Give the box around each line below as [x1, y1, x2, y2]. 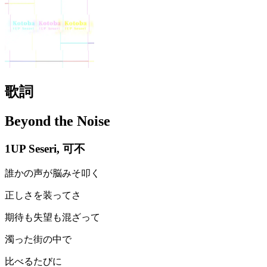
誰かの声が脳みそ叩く [5, 168, 100, 179]
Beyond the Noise [5, 113, 110, 129]
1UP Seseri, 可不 [5, 142, 85, 155]
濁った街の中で [5, 234, 72, 245]
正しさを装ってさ [5, 190, 81, 201]
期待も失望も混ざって [5, 212, 100, 223]
